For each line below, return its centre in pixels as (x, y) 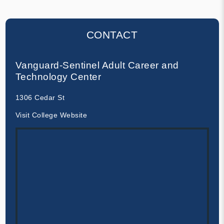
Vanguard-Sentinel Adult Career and (97, 65)
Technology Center (58, 76)
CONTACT (112, 34)
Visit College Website (51, 115)
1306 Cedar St (40, 97)
